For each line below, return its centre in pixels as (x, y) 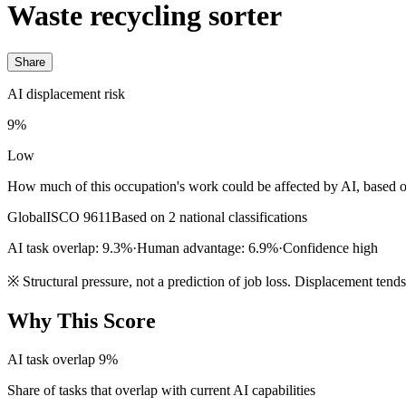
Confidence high (330, 247)
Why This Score (82, 320)
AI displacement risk (66, 93)
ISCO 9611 (79, 217)
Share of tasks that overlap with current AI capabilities (161, 390)
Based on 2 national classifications (209, 217)
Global (27, 217)
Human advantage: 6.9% (208, 247)
